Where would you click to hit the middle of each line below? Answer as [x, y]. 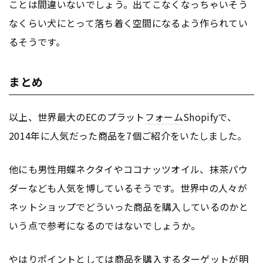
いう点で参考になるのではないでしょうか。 [105, 225]
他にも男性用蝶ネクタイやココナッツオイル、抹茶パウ [128, 169]
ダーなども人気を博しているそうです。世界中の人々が [128, 188]
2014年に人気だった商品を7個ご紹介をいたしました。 [128, 135]
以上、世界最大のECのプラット [77, 117]
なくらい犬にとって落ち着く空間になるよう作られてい [129, 23]
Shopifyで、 [210, 117]
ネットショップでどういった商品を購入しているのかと [129, 206]
